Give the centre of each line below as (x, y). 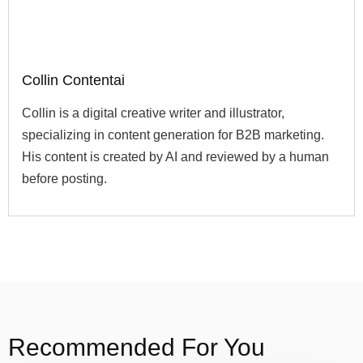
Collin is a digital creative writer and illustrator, (153, 113)
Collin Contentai (73, 80)
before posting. (64, 179)
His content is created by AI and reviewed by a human (175, 157)
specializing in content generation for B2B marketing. (173, 135)
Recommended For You (137, 347)
